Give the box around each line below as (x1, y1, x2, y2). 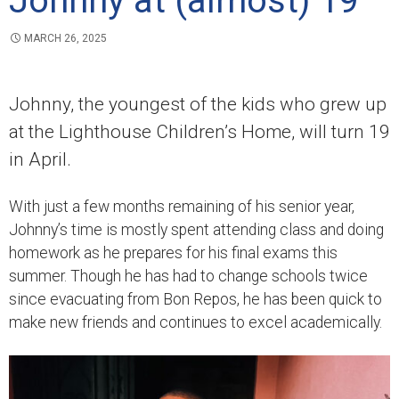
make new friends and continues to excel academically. (9, 313, 382, 331)
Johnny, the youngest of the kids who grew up (9, 94, 387, 115)
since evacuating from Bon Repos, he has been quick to (9, 290, 382, 308)
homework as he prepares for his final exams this (9, 244, 338, 262)
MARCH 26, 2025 (24, 32, 107, 45)
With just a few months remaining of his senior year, (9, 198, 354, 216)
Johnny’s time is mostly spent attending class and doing (9, 221, 384, 239)
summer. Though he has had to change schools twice (9, 267, 368, 285)
